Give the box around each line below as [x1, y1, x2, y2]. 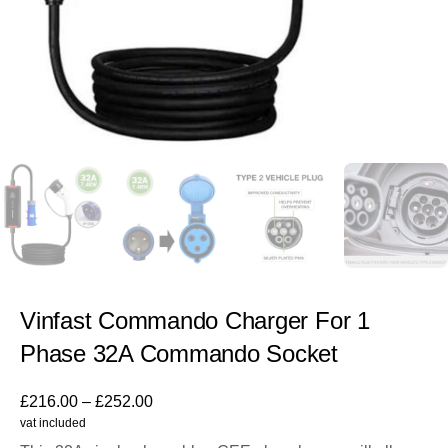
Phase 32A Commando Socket [20, 339, 339, 367]
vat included [20, 415, 86, 430]
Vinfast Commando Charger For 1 [20, 306, 370, 334]
